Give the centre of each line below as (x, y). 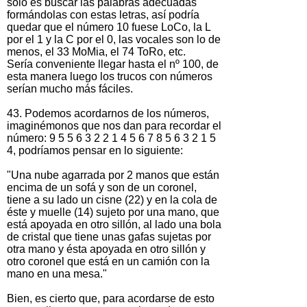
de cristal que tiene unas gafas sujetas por (109, 237)
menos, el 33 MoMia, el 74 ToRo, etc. (96, 52)
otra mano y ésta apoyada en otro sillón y (106, 249)
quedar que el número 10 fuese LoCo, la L (109, 27)
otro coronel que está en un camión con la (108, 262)
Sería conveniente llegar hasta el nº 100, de (113, 64)
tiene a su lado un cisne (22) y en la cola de (112, 200)
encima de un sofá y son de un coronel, (102, 188)
